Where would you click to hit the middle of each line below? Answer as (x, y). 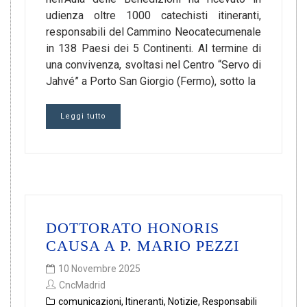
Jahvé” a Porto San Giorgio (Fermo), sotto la (151, 81)
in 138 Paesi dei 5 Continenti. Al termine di (153, 48)
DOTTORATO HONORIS (133, 228)
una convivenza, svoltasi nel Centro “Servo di (153, 65)
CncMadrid (82, 285)
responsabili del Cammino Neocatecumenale (153, 32)
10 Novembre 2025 (99, 269)
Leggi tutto (83, 116)
